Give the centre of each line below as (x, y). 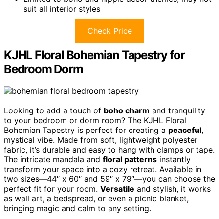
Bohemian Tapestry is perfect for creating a (86, 130)
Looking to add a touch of (54, 110)
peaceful (185, 130)
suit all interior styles (62, 9)
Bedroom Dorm (44, 69)
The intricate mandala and (53, 159)
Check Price (109, 31)
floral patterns (130, 159)
